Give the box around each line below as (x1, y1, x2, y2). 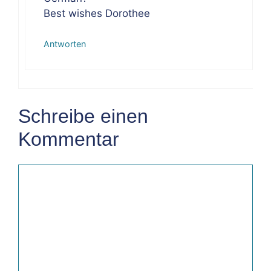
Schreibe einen (18, 105, 148, 127)
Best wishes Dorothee (44, 7, 150, 19)
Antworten (44, 39, 86, 50)
